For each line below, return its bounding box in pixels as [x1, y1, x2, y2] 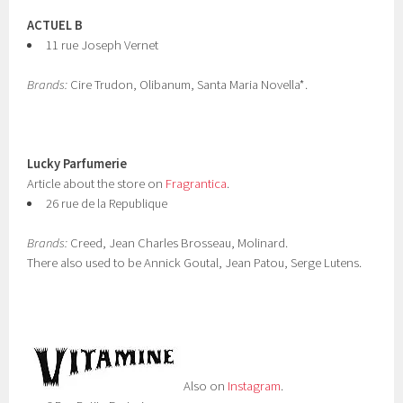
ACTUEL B [27, 17, 84, 33]
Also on [181, 378, 228, 394]
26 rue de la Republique [46, 195, 167, 211]
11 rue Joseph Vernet [46, 37, 158, 53]
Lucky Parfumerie [27, 156, 128, 172]
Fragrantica [166, 175, 228, 192]
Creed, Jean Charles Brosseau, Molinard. [67, 235, 289, 251]
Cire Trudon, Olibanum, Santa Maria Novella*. [67, 76, 309, 93]
